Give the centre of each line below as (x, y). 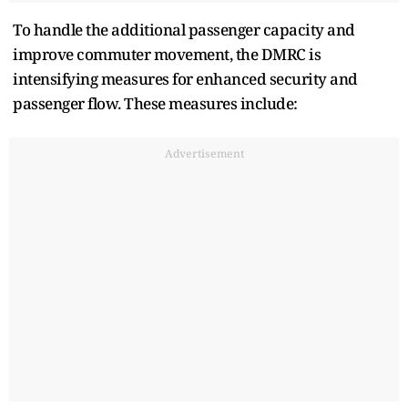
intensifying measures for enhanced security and (185, 78)
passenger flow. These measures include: (155, 103)
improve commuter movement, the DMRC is (167, 54)
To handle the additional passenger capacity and (184, 29)
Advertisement (204, 153)
